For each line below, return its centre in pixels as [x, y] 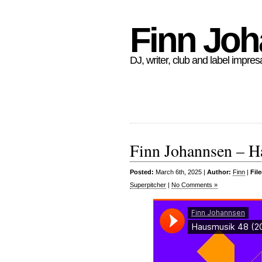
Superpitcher [148, 185]
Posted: [142, 172]
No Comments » [194, 185]
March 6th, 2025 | [180, 172]
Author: [219, 172]
